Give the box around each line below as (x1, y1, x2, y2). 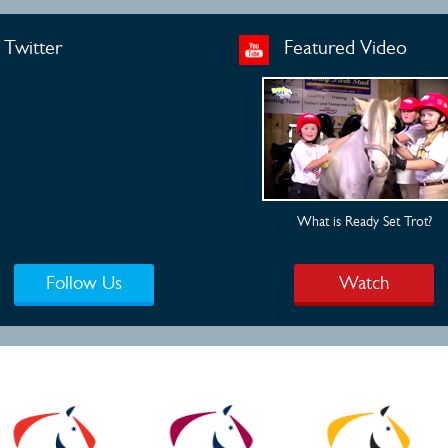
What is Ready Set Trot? (296, 212, 432, 229)
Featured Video (279, 36, 407, 59)
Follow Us (46, 271, 122, 293)
